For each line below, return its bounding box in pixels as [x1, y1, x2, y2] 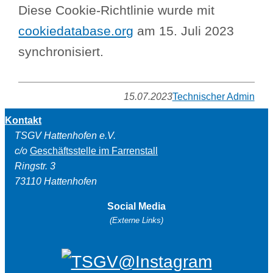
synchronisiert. [18, 44, 104, 59]
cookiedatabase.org [18, 23, 134, 38]
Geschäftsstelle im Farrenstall [30, 146, 158, 157]
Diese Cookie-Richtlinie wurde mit [18, 2, 215, 18]
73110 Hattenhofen [15, 176, 97, 187]
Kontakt [5, 115, 41, 126]
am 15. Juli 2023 [133, 23, 235, 38]
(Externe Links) [110, 216, 163, 225]
